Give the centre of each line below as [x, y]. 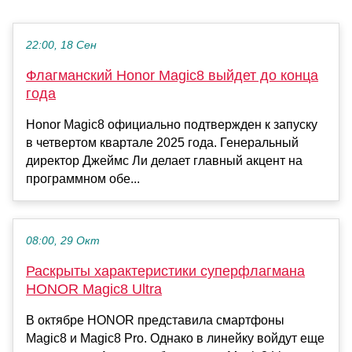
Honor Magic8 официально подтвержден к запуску [172, 124]
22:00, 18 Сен [61, 45]
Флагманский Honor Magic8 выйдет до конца [172, 75]
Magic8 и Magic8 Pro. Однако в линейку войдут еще [175, 338]
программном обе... [83, 178]
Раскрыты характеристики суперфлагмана [165, 271]
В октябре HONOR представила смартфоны [155, 320]
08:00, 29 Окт [63, 240]
